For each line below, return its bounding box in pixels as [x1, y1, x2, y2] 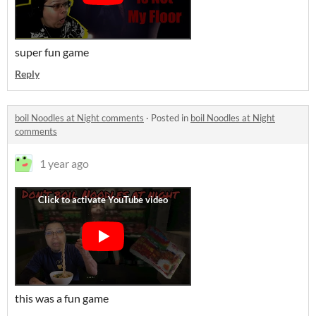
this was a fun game [15, 291, 111, 305]
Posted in [151, 112, 190, 123]
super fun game [15, 45, 89, 59]
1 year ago [39, 157, 89, 170]
